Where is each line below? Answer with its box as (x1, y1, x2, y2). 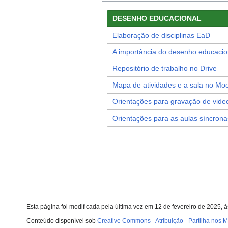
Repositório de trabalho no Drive (112, 64, 217, 73)
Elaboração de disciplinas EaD (112, 31, 210, 39)
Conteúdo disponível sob (26, 217, 97, 225)
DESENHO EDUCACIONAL (112, 14, 202, 23)
